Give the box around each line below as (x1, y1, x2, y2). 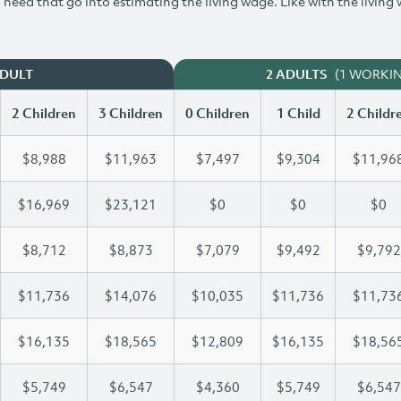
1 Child (276, 104, 320, 122)
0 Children (185, 104, 250, 122)
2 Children (12, 104, 76, 122)
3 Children (98, 104, 163, 122)
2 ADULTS (265, 66, 328, 82)
